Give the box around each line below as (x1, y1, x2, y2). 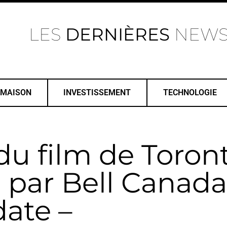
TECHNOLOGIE (163, 88, 217, 97)
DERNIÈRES (65, 24, 170, 45)
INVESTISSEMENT (63, 88, 131, 97)
